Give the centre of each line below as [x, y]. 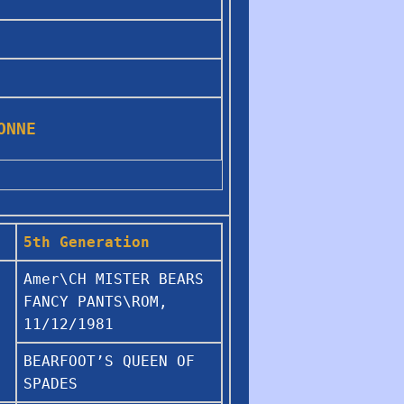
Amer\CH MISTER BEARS [114, 279]
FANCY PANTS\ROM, [96, 301]
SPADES [50, 383]
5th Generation [87, 242]
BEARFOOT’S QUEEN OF [109, 361]
